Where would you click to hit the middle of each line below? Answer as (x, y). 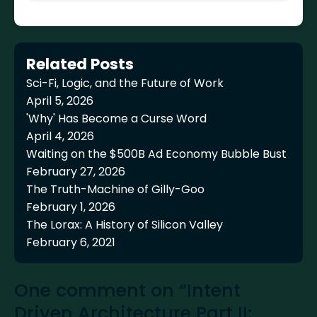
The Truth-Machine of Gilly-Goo (116, 190)
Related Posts (80, 64)
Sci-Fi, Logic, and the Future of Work (125, 83)
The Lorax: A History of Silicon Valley (125, 225)
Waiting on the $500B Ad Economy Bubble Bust (157, 154)
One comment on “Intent (127, 290)
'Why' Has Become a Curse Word (117, 119)
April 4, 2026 (60, 137)
